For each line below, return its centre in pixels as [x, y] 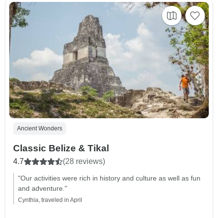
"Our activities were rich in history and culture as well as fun [109, 178]
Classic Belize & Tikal [61, 148]
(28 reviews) [84, 162]
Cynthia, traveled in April [50, 200]
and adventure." [43, 189]
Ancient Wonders [40, 129]
